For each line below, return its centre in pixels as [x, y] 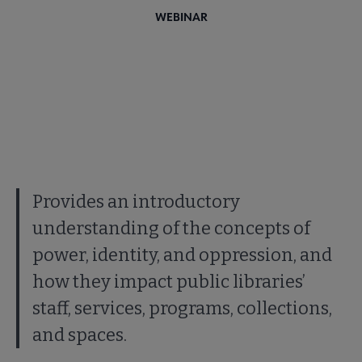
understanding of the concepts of [171, 228]
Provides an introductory [136, 201]
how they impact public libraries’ [169, 281]
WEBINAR [181, 16]
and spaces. [80, 335]
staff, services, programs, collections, [182, 308]
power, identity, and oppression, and [182, 255]
